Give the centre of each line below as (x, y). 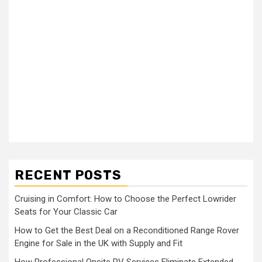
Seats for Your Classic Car (66, 212)
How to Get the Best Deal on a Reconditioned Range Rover (127, 231)
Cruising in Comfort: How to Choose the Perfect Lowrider (125, 199)
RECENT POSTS (68, 175)
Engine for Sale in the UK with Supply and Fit (99, 244)
